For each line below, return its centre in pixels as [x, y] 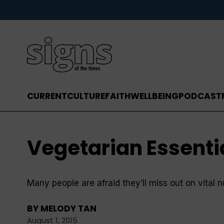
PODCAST [200, 96]
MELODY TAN [68, 209]
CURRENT [47, 96]
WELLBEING [154, 96]
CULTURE [86, 96]
